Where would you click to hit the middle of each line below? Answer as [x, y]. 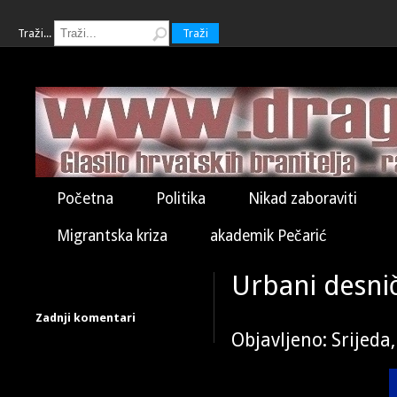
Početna [85, 198]
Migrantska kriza [112, 236]
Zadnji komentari [86, 318]
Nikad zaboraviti [303, 198]
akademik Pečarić [269, 236]
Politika [181, 198]
